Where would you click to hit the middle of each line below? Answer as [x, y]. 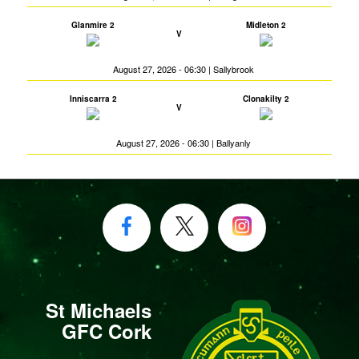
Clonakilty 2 [266, 99]
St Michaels [99, 310]
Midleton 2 [266, 25]
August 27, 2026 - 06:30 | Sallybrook [184, 69]
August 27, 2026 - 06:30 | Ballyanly [184, 143]
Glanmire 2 [93, 25]
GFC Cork [107, 331]
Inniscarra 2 [93, 99]
